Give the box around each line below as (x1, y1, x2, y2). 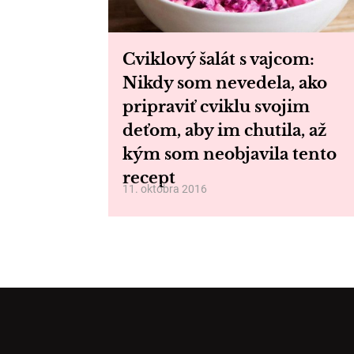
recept (122, 168, 175, 187)
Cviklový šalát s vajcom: (122, 50, 314, 69)
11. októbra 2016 (122, 183, 207, 195)
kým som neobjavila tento (122, 145, 337, 164)
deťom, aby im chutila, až (122, 121, 326, 140)
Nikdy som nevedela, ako (122, 73, 327, 92)
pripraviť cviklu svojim (122, 97, 310, 116)
